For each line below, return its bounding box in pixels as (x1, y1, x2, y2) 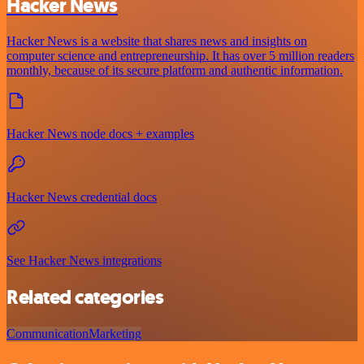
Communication (6, 327, 89, 341)
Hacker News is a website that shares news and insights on (6, 34, 307, 49)
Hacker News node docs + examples (6, 127, 194, 141)
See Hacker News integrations (6, 253, 162, 268)
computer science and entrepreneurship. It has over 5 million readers (6, 49, 354, 63)
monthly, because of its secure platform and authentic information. (6, 63, 343, 78)
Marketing (89, 327, 141, 341)
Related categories (6, 284, 164, 311)
